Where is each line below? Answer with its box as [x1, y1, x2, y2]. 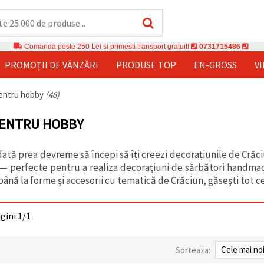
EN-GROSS [194, 58, 237, 71]
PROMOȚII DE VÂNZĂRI [5, 58, 98, 71]
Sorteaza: [176, 244, 210, 256]
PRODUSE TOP [116, 58, 176, 71]
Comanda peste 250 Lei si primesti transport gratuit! [22, 42, 191, 51]
